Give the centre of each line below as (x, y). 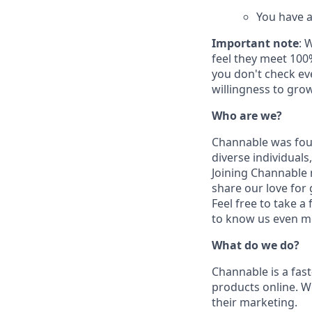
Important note (255, 43)
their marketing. (255, 302)
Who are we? (247, 115)
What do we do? (256, 245)
